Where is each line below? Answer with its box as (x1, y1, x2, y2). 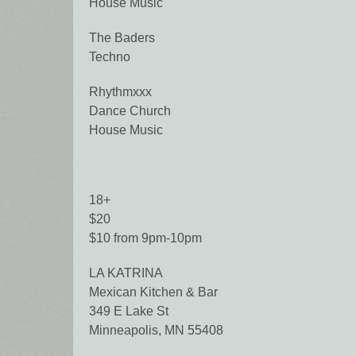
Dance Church (89, 104, 171, 118)
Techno (89, 50, 130, 64)
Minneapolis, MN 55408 (89, 323, 223, 338)
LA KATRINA (89, 266, 163, 281)
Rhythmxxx (89, 85, 152, 99)
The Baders (89, 31, 155, 45)
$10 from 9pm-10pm (89, 231, 202, 246)
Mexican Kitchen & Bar (89, 285, 218, 300)
